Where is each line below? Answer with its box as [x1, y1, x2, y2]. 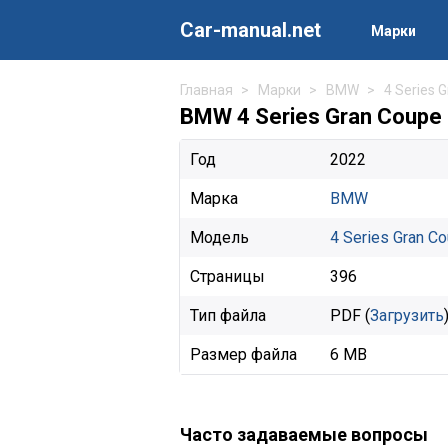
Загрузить [370, 306, 444, 325]
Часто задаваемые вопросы [180, 424, 428, 445]
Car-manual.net [180, 18, 321, 42]
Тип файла [190, 306, 266, 325]
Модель [190, 228, 249, 247]
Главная [180, 82, 233, 98]
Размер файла [190, 345, 297, 364]
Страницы [190, 267, 265, 286]
